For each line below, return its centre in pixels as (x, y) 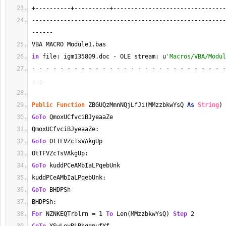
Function (71, 105)
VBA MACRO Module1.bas (71, 44)
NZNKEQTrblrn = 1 (74, 214)
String (208, 105)
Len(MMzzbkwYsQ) (143, 214)
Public (42, 105)
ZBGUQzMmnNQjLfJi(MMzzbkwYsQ (136, 105)
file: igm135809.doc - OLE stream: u (102, 56)
